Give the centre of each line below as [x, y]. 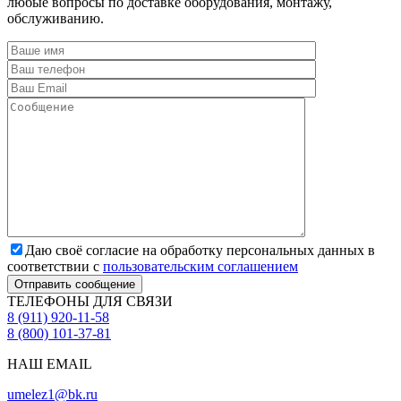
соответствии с [55, 266]
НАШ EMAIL [50, 363]
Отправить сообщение [75, 284]
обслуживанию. [55, 18]
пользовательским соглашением [200, 266]
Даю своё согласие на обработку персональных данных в [200, 250]
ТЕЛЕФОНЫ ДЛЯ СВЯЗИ [90, 301]
